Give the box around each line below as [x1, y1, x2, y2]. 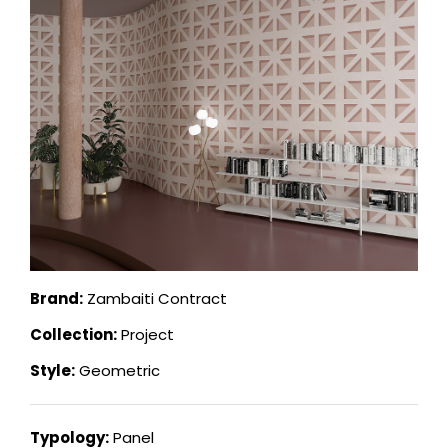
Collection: [30, 324, 117, 346]
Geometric [75, 360, 160, 382]
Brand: [30, 288, 83, 310]
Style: [30, 360, 75, 382]
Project [117, 324, 174, 346]
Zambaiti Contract [83, 288, 227, 310]
